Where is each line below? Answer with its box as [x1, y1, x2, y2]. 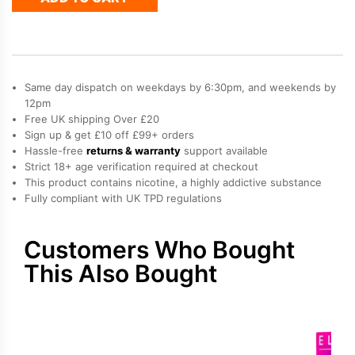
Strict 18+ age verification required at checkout [25, 159, 258, 173]
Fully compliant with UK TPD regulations [25, 191, 222, 204]
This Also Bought [24, 258, 217, 288]
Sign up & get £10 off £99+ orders [25, 128, 194, 141]
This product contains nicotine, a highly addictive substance [25, 175, 322, 189]
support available [181, 143, 268, 157]
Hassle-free [25, 143, 86, 157]
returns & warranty [86, 143, 181, 157]
